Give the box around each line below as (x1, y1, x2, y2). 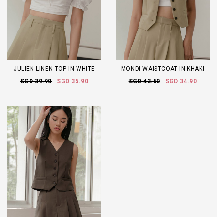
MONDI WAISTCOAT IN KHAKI (121, 65, 205, 72)
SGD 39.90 (20, 77, 52, 85)
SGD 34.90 (165, 77, 197, 85)
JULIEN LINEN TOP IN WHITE (14, 65, 95, 72)
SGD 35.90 (57, 77, 89, 85)
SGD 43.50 (128, 77, 160, 85)
